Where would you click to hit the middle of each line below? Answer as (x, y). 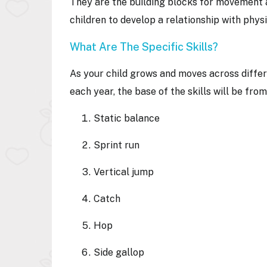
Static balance (129, 118)
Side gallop (121, 252)
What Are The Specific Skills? (146, 47)
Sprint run (119, 145)
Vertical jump (126, 172)
